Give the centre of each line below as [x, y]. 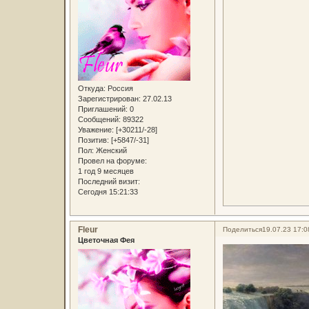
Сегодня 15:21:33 [108, 192]
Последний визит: [109, 182]
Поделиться [242, 230]
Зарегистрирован [108, 99]
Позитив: [93, 140]
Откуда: [91, 89]
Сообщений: [99, 120]
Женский [110, 151]
